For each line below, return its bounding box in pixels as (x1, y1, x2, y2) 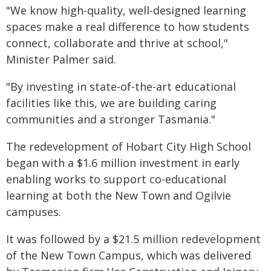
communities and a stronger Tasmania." (6, 112, 215, 126)
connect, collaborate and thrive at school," (6, 36, 228, 50)
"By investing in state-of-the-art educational (6, 79, 236, 94)
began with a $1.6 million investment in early (6, 155, 240, 170)
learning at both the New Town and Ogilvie (6, 188, 231, 203)
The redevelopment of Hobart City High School (6, 139, 251, 154)
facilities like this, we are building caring (6, 96, 217, 110)
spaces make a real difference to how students (6, 19, 249, 34)
